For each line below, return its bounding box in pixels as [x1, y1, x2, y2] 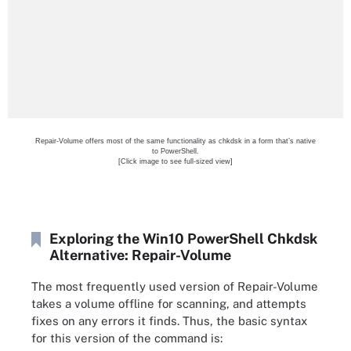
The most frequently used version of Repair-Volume [31, 280, 318, 293]
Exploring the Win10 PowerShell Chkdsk [49, 230, 317, 247]
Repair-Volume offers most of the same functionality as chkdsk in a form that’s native [35, 136, 316, 145]
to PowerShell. [152, 147, 199, 155]
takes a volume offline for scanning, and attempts [31, 297, 306, 310]
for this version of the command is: [31, 331, 223, 345]
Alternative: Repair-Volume [49, 246, 231, 263]
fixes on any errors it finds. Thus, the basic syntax [31, 314, 307, 327]
